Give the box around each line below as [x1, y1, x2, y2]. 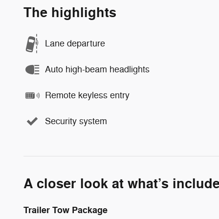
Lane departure [45, 38, 105, 49]
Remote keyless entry [45, 90, 130, 101]
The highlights [23, 4, 116, 22]
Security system [45, 116, 107, 127]
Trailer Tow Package [23, 204, 108, 216]
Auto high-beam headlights [45, 64, 150, 75]
